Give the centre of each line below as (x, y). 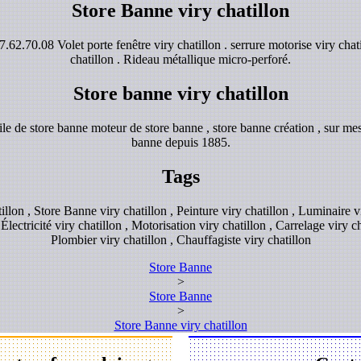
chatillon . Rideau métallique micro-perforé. (180, 60)
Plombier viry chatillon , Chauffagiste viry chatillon (180, 240)
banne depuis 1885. (180, 143)
